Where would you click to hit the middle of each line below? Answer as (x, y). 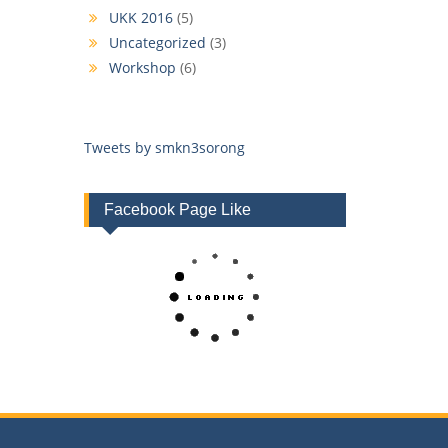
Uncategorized (157, 43)
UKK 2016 (140, 18)
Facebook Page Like (177, 210)
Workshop (142, 68)
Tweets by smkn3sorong (164, 148)
